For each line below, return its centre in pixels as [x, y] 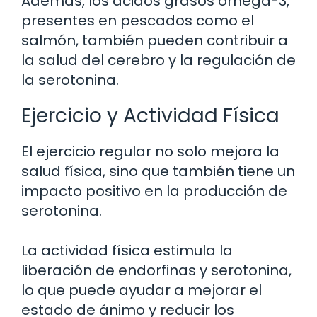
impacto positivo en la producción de [154, 191]
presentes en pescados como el [138, 21]
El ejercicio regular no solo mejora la [150, 152]
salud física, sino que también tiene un [158, 172]
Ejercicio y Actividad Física [150, 116]
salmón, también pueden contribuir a [155, 41]
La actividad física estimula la [127, 251]
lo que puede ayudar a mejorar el [142, 290]
